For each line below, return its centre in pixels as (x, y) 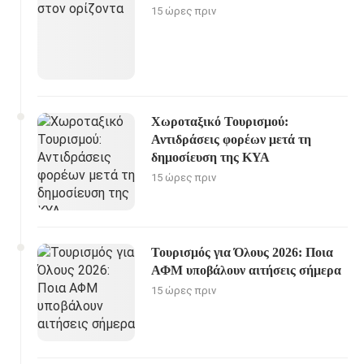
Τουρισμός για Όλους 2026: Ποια (242, 252)
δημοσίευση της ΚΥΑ (210, 157)
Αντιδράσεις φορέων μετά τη (231, 139)
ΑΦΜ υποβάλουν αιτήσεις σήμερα (246, 270)
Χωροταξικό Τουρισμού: (220, 121)
